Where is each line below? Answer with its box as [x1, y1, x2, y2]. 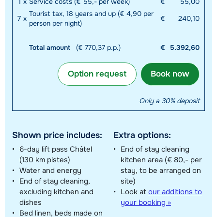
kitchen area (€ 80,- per [121, 155, 202, 165]
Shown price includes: [12, 129, 102, 140]
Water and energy [19, 165, 81, 175]
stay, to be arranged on [121, 165, 201, 175]
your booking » [121, 197, 171, 207]
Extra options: [113, 129, 171, 140]
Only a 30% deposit [139, 96, 200, 106]
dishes [19, 197, 42, 207]
